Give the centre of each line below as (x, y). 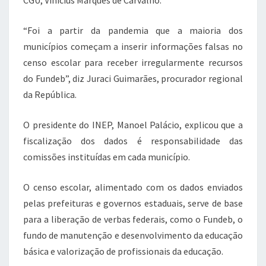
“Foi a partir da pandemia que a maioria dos (133, 30)
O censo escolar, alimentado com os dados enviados (133, 187)
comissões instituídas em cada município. (107, 157)
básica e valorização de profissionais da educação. (123, 251)
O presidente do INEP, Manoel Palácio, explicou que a (133, 125)
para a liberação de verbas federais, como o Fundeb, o (133, 219)
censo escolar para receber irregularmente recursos (133, 62)
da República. (50, 94)
